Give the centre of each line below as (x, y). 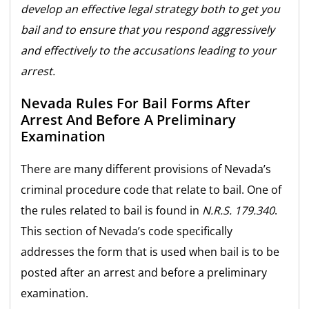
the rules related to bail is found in (112, 211)
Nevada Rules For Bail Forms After (136, 103)
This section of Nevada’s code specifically (127, 231)
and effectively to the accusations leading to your (149, 51)
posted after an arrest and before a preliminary (144, 273)
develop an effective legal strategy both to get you (151, 9)
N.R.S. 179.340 (239, 211)
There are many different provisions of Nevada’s (146, 169)
